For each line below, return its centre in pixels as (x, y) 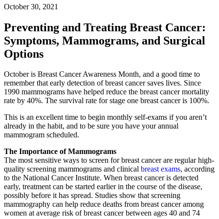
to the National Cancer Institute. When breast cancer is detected (101, 178)
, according (197, 169)
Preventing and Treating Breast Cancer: (105, 27)
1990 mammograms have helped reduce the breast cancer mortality (107, 92)
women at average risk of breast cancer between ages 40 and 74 (102, 213)
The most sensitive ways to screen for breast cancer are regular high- (109, 160)
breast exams (161, 169)
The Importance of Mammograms (60, 152)
